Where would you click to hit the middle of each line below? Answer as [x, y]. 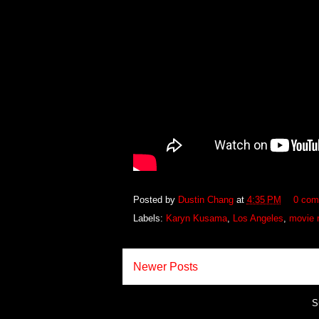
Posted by [155, 199]
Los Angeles [258, 219]
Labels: [149, 219]
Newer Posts [165, 267]
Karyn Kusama [196, 219]
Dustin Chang [207, 199]
